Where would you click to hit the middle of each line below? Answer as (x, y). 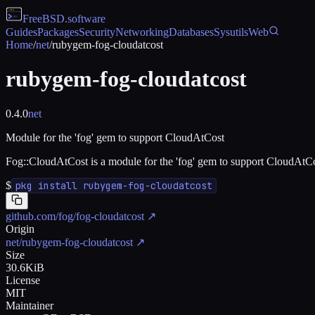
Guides (21, 32)
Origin (20, 229)
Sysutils (231, 32)
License (23, 280)
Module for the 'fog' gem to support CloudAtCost (115, 137)
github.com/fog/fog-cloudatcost (75, 216)
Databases (191, 32)
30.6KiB (25, 267)
